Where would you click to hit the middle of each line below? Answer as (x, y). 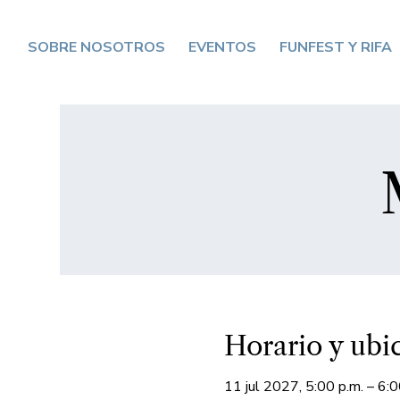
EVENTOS (223, 47)
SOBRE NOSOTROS (97, 47)
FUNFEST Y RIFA (336, 47)
